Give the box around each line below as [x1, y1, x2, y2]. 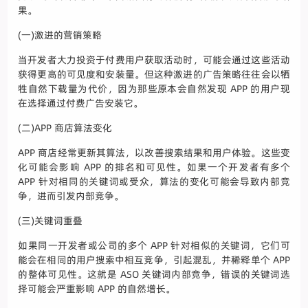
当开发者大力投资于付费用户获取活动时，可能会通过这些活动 [18, 53, 290, 67]
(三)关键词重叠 [18, 214, 83, 228]
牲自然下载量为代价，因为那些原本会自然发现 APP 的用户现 [18, 82, 290, 96]
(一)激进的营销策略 [18, 28, 102, 43]
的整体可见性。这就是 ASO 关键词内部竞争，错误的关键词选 [18, 267, 290, 282]
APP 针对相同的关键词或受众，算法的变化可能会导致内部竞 [18, 175, 290, 189]
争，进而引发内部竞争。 [18, 189, 124, 203]
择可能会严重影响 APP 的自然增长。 [18, 282, 176, 296]
